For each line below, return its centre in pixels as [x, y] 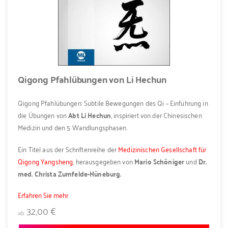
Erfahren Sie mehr [43, 195]
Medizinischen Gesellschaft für [162, 149]
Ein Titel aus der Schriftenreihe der [68, 149]
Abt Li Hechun [89, 115]
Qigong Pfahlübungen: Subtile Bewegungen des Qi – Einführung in [113, 103]
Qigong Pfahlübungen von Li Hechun [92, 79]
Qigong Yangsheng [46, 161]
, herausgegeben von [104, 161]
